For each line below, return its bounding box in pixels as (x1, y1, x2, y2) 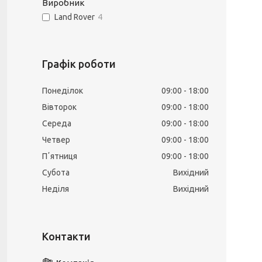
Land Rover (54, 12, 95, 22)
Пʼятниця (42, 151, 77, 161)
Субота (42, 168, 70, 177)
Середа (42, 119, 71, 128)
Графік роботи (42, 58, 116, 70)
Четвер (42, 135, 70, 144)
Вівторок (42, 102, 77, 112)
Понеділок (42, 86, 83, 95)
